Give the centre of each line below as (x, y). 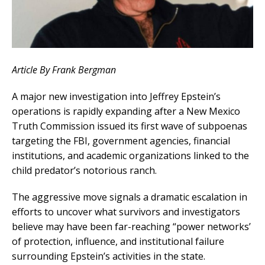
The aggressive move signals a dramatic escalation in (130, 197)
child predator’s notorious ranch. (84, 171)
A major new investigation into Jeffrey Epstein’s (116, 97)
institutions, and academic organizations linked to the (130, 156)
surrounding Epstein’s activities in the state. (109, 256)
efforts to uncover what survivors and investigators (126, 212)
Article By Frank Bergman (64, 70)
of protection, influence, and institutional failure (118, 242)
